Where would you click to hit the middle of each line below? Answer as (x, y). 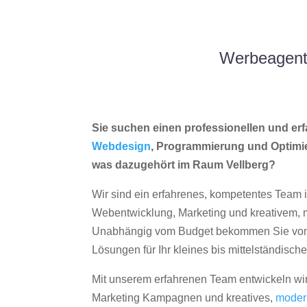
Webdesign (122, 147)
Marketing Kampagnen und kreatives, (184, 298)
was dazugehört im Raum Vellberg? (184, 165)
